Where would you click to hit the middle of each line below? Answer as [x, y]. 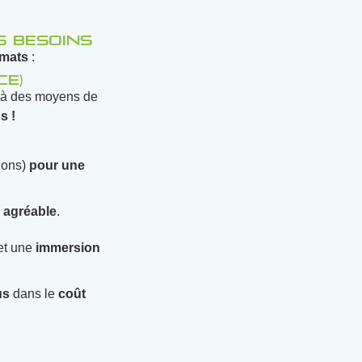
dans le [34, 294]
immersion [68, 248]
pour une [57, 166]
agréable [30, 212]
